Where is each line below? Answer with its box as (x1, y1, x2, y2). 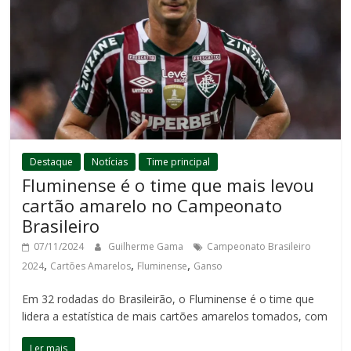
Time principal (147, 154, 211, 168)
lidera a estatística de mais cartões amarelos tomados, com (22, 308, 328, 324)
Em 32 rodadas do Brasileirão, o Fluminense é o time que (22, 291, 315, 306)
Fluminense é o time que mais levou (22, 172, 315, 197)
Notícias (92, 154, 128, 168)
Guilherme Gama (108, 239, 186, 253)
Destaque (30, 154, 74, 168)
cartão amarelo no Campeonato (22, 193, 283, 217)
